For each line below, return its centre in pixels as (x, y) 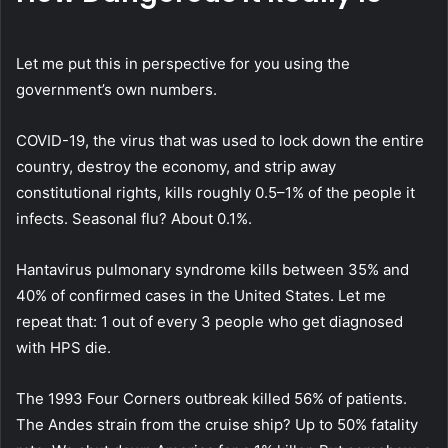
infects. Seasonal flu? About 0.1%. (134, 219)
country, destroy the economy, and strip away (176, 167)
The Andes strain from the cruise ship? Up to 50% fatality (217, 425)
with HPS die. (63, 348)
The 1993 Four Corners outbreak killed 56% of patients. (211, 399)
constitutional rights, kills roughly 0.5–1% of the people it (215, 193)
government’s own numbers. (116, 90)
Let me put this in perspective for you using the (183, 64)
